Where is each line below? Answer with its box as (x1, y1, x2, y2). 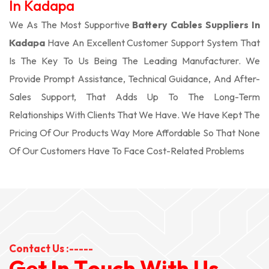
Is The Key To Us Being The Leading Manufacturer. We (9, 55, 260, 67)
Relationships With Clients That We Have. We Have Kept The (9, 109, 260, 121)
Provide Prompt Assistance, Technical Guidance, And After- (9, 73, 260, 85)
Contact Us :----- (9, 242, 93, 255)
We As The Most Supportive (9, 19, 130, 31)
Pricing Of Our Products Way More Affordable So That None (9, 127, 260, 139)
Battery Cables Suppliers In (129, 19, 260, 31)
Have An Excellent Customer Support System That (45, 37, 260, 49)
